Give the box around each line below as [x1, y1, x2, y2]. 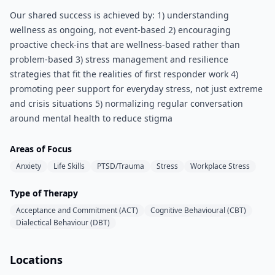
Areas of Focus [10, 143, 72, 155]
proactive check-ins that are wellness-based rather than [10, 39, 240, 50]
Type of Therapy [10, 187, 78, 199]
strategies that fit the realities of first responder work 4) [10, 68, 238, 80]
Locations [10, 252, 63, 267]
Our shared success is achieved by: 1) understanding [10, 9, 229, 21]
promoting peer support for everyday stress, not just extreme [10, 83, 263, 95]
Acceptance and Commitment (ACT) [16, 205, 138, 215]
